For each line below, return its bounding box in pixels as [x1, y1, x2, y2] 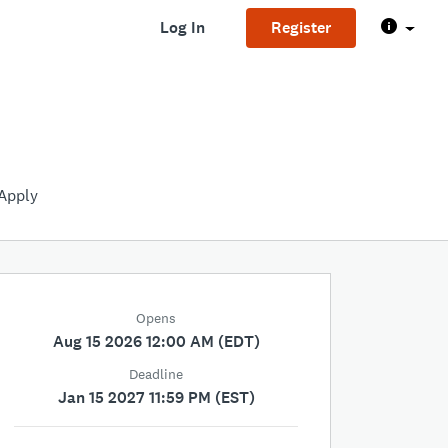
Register [270, 17, 331, 38]
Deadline [129, 365, 183, 384]
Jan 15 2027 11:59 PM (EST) [57, 387, 255, 409]
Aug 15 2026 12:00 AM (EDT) [52, 331, 260, 353]
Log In [159, 17, 205, 38]
